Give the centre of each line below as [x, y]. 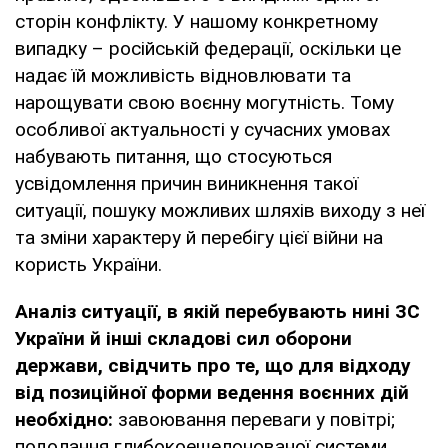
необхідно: [64, 419]
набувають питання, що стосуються [173, 156]
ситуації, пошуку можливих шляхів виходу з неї [220, 210]
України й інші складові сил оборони [183, 338]
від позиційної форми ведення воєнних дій [212, 392]
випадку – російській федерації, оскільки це [208, 48]
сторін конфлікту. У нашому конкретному [196, 21]
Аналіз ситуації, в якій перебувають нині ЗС [217, 311]
